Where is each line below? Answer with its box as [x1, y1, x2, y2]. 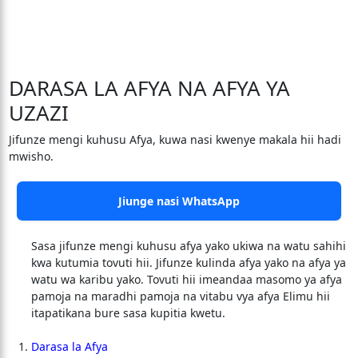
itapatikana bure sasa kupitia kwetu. [30, 305, 225, 320]
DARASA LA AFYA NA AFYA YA [8, 74, 290, 102]
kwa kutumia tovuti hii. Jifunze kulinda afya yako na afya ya [30, 255, 346, 270]
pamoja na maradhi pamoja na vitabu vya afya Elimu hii [30, 288, 330, 304]
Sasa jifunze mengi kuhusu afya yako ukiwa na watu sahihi [30, 238, 346, 253]
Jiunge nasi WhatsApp [118, 193, 240, 209]
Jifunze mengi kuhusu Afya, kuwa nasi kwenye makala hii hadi [8, 132, 341, 147]
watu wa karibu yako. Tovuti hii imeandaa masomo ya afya [30, 272, 342, 287]
